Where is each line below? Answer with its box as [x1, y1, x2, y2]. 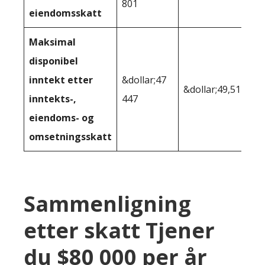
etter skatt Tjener [24, 216, 215, 245]
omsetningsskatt [29, 130, 112, 144]
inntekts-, [29, 92, 76, 106]
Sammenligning [24, 189, 191, 219]
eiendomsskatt [29, 7, 102, 20]
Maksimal [29, 35, 76, 49]
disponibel [29, 54, 78, 68]
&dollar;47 [122, 73, 166, 87]
